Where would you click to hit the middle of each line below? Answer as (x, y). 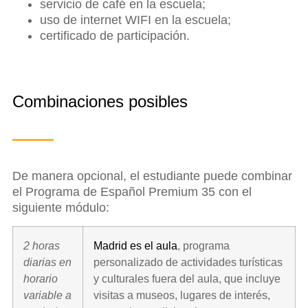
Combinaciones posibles (100, 101)
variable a (47, 295)
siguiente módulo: (61, 207)
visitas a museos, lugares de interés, (182, 295)
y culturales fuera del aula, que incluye (187, 278)
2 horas (42, 245)
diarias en (47, 262)
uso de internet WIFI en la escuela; (135, 20)
